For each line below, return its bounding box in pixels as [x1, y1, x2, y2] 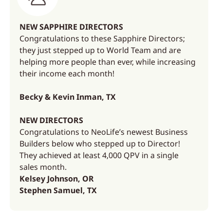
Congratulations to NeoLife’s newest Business [19, 127, 188, 137]
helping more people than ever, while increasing [19, 56, 196, 67]
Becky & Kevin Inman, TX [19, 91, 116, 102]
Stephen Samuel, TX [19, 185, 97, 196]
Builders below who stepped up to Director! [19, 138, 180, 149]
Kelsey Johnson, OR [19, 173, 94, 184]
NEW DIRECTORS [19, 115, 83, 126]
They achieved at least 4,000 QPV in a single [19, 150, 179, 161]
